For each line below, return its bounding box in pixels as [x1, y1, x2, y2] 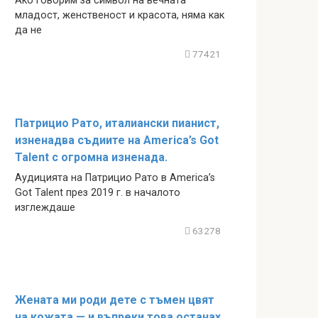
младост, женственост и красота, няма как [15, 9, 224, 22]
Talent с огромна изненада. [15, 150, 168, 164]
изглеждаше [15, 201, 75, 214]
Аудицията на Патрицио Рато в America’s [15, 171, 215, 184]
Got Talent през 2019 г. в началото [15, 186, 180, 199]
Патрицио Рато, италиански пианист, [15, 116, 219, 130]
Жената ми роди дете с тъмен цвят [15, 293, 214, 307]
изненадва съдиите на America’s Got [15, 133, 219, 147]
